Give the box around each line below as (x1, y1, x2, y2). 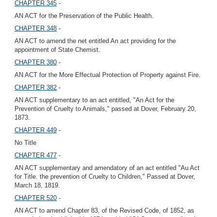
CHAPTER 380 (15, 59, 57, 66)
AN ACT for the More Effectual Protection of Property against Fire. (15, 71, 201, 78)
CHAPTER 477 (15, 152, 57, 159)
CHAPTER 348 (15, 25, 57, 32)
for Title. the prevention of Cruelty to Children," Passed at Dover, (15, 173, 195, 180)
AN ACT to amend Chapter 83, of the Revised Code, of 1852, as (15, 207, 194, 214)
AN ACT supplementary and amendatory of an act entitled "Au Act (15, 164, 200, 171)
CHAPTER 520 (15, 194, 57, 201)
